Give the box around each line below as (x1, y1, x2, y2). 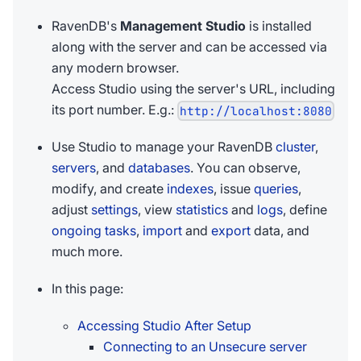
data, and (251, 222, 309, 239)
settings (91, 201, 138, 218)
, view (138, 201, 176, 218)
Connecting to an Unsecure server (103, 338, 307, 355)
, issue (214, 180, 254, 197)
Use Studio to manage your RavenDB (52, 139, 276, 156)
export (211, 222, 251, 239)
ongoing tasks (52, 222, 136, 239)
